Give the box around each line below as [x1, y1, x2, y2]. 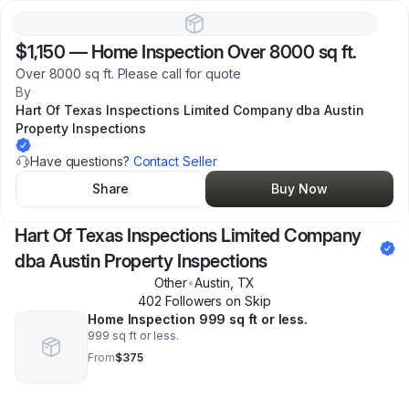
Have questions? [30, 153, 133, 169]
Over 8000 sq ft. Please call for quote [16, 66, 241, 81]
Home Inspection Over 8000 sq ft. [90, 41, 357, 63]
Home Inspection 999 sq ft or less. [88, 311, 309, 327]
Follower [162, 293, 216, 309]
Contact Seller [132, 153, 217, 169]
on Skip [222, 293, 271, 309]
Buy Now [271, 181, 328, 196]
